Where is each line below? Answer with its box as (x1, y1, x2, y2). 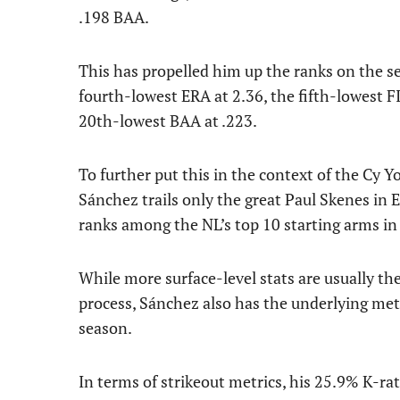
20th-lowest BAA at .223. (79, 110, 257, 131)
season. (79, 317, 132, 338)
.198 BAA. (79, 6, 149, 28)
